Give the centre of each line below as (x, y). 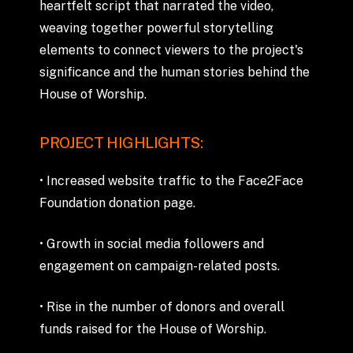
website (132, 181)
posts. (262, 266)
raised (94, 329)
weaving (64, 28)
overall (264, 307)
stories (224, 72)
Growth (69, 244)
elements (67, 50)
